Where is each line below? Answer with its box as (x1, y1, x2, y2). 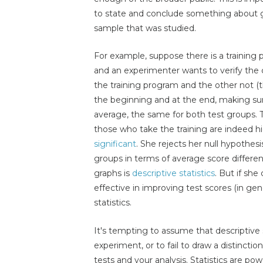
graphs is (94, 168, 132, 179)
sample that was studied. (94, 23, 196, 33)
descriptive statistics (132, 168, 215, 179)
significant (94, 139, 136, 150)
